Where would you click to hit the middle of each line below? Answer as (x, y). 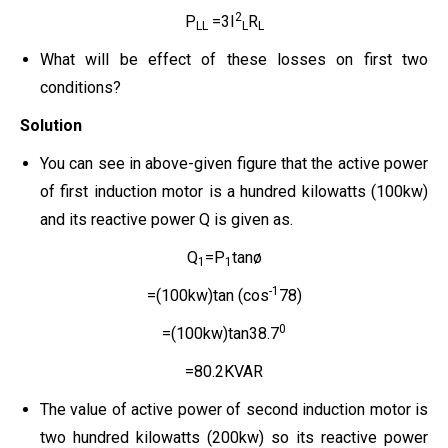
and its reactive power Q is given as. (166, 219)
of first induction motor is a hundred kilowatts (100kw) (234, 191)
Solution (51, 125)
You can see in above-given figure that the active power (234, 163)
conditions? (80, 87)
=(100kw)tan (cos (207, 295)
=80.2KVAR (224, 371)
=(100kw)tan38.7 (220, 333)
